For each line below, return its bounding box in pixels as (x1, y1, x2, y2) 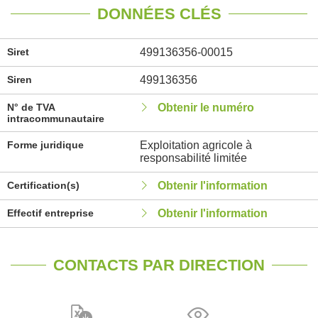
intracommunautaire (7, 113, 104, 124)
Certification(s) (7, 180, 79, 191)
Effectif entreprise (7, 207, 94, 219)
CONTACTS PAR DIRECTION (53, 256, 265, 274)
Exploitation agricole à (139, 139, 252, 151)
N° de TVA (7, 102, 55, 113)
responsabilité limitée (139, 152, 247, 164)
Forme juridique (7, 139, 84, 150)
